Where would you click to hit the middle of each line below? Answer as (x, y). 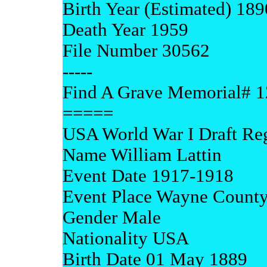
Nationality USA (125, 238)
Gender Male (111, 218)
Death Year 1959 (125, 30)
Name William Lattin (142, 155)
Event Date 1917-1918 (148, 176)
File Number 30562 (136, 51)
